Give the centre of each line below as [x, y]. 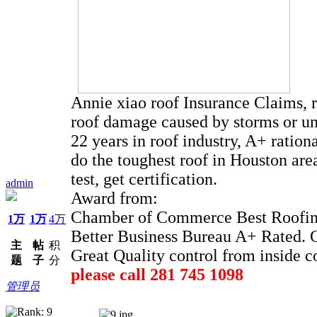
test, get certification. [144, 179]
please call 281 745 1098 [157, 274]
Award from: [114, 198]
